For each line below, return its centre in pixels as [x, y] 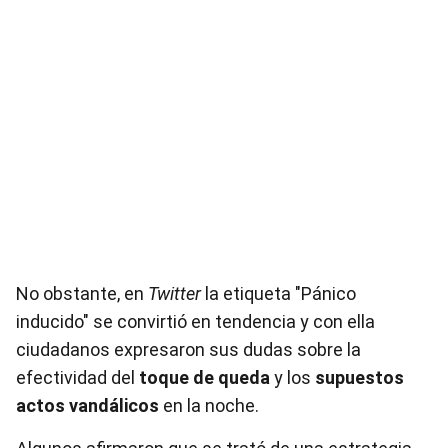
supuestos [357, 377]
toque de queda [204, 377]
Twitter [174, 293]
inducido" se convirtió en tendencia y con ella [195, 321]
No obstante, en [82, 293]
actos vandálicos [87, 405]
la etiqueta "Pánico [278, 293]
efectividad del [77, 377]
